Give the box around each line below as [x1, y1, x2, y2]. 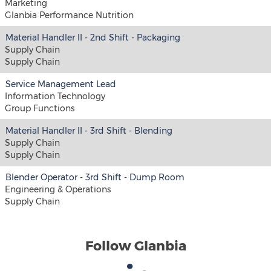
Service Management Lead [5, 79, 116, 90]
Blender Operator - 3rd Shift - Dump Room [5, 172, 184, 183]
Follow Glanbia [85, 238, 186, 254]
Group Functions [5, 103, 74, 114]
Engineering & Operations [5, 184, 111, 195]
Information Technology [5, 91, 105, 102]
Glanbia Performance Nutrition [5, 10, 134, 21]
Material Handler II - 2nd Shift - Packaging [5, 32, 180, 43]
